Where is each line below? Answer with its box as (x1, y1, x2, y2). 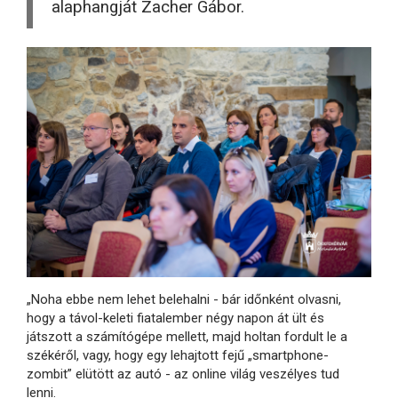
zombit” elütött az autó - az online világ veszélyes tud (27, 365, 339, 382)
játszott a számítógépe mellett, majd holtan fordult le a (27, 328, 347, 345)
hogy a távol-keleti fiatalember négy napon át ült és (27, 309, 324, 326)
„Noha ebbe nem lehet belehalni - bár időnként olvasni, (27, 291, 341, 307)
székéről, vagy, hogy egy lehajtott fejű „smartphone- (27, 346, 329, 363)
